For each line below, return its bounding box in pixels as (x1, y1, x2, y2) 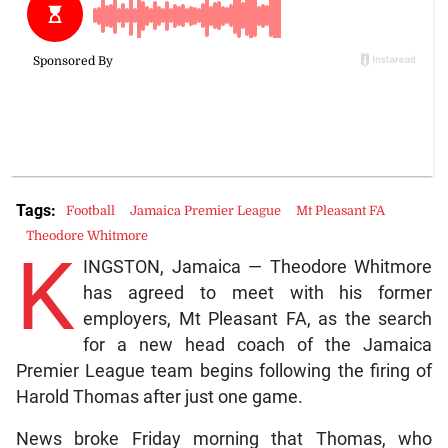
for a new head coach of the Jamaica (82, 335, 433, 356)
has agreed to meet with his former (82, 283, 433, 304)
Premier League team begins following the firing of (15, 361, 433, 382)
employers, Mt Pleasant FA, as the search (82, 309, 433, 330)
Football (65, 203, 115, 219)
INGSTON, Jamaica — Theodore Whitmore (82, 257, 433, 278)
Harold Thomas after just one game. (15, 387, 303, 408)
